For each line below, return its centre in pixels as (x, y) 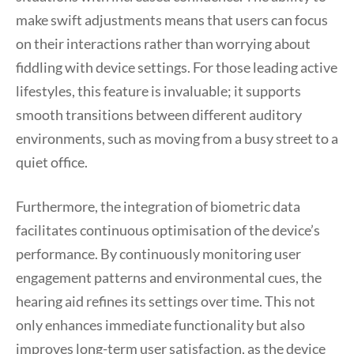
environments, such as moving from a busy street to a (177, 138)
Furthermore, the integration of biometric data (158, 206)
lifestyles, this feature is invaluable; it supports (158, 91)
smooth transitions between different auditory (159, 115)
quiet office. (52, 162)
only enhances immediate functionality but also (160, 325)
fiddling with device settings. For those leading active (177, 67)
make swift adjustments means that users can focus (172, 20)
